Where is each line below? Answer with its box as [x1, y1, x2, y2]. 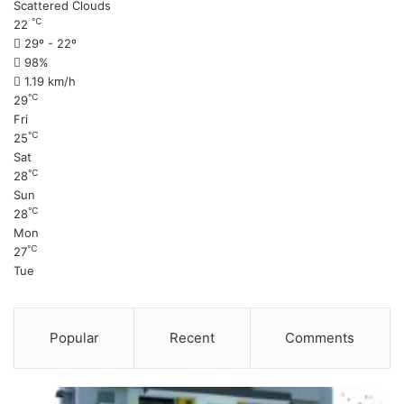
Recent [169, 329, 215, 346]
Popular [49, 329, 99, 346]
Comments [285, 329, 355, 346]
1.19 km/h [24, 74, 76, 88]
